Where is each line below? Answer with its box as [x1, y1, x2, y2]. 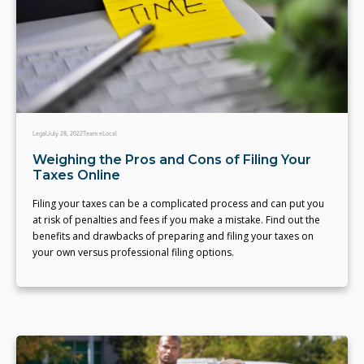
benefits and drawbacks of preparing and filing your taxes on [32, 229, 314, 244]
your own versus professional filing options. [32, 245, 234, 260]
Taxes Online [32, 167, 120, 184]
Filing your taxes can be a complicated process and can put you [32, 197, 324, 211]
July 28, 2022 [47, 129, 83, 139]
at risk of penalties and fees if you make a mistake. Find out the [32, 213, 320, 227]
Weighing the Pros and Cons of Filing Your [32, 152, 311, 168]
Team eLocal [83, 129, 117, 139]
